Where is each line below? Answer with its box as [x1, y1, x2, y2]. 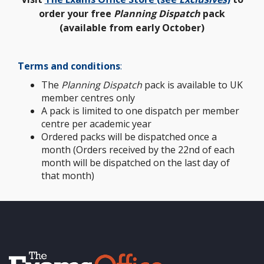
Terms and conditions [18, 60, 120, 72]
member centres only [41, 91, 135, 104]
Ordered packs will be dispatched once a [41, 130, 217, 143]
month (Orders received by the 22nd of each [41, 143, 235, 156]
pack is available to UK [144, 78, 243, 91]
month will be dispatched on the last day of [41, 156, 230, 169]
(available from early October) [60, 21, 204, 34]
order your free [39, 7, 114, 20]
